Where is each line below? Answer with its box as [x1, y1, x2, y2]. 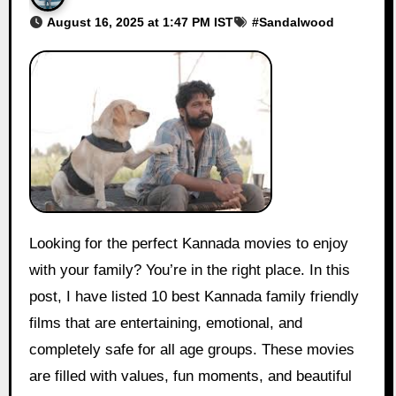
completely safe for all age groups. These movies [28, 341, 354, 359]
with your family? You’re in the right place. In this [28, 262, 350, 279]
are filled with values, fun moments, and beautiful [28, 368, 352, 385]
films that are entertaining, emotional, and [28, 315, 302, 332]
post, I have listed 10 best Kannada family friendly [28, 288, 359, 306]
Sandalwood [258, 14, 334, 29]
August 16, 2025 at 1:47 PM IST [46, 14, 233, 29]
